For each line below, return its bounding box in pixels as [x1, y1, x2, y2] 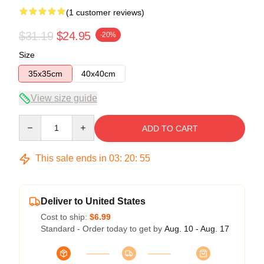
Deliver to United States [41, 196, 146, 207]
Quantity [18, 115, 49, 126]
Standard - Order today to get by [41, 224, 164, 234]
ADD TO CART [141, 124, 198, 134]
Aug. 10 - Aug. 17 [164, 224, 229, 234]
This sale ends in [33, 153, 109, 164]
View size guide [31, 93, 97, 104]
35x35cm [28, 69, 62, 79]
